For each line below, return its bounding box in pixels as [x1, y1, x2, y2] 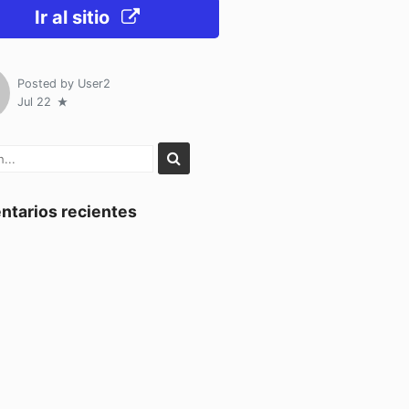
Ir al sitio [34, 6, 114, 29]
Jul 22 [16, 95, 55, 110]
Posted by [16, 77, 78, 91]
